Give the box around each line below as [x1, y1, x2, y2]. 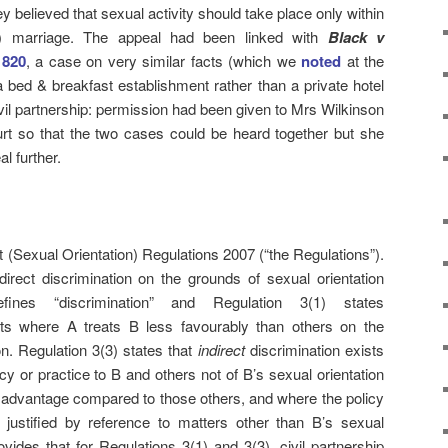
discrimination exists [244, 338, 385, 360]
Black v [327, 25, 385, 48]
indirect [197, 338, 245, 360]
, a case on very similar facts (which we [25, 49, 302, 71]
